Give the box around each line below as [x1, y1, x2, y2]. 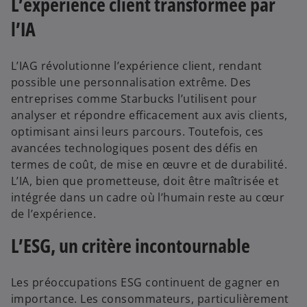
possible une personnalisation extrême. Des [11, 74, 251, 90]
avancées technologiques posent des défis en [11, 140, 258, 156]
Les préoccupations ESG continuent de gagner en [11, 274, 280, 290]
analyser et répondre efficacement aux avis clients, [11, 107, 288, 123]
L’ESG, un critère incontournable [11, 232, 250, 258]
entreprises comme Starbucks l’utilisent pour [11, 90, 258, 106]
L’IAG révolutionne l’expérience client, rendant [11, 58, 262, 73]
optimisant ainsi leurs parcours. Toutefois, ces [11, 123, 264, 139]
